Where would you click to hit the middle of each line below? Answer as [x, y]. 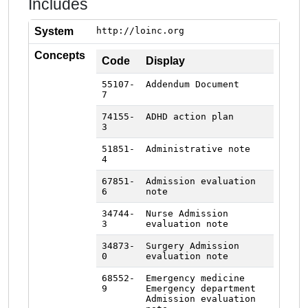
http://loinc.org [140, 31]
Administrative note [198, 149]
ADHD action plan [190, 117]
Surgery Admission [192, 246]
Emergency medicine [195, 278]
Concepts [60, 55]
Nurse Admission [187, 213]
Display [165, 61]
